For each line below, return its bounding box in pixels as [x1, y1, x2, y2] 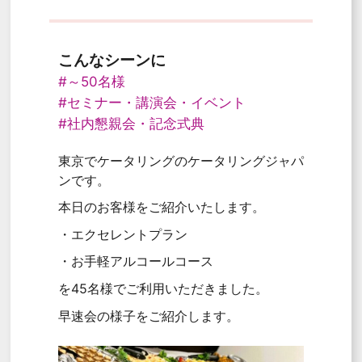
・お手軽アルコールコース [57, 253, 213, 270]
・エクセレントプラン [57, 225, 187, 242]
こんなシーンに [57, 50, 166, 70]
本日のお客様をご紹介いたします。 [57, 199, 265, 216]
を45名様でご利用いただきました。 [57, 280, 268, 297]
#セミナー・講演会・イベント [57, 94, 246, 111]
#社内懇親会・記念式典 [57, 115, 204, 132]
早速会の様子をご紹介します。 [57, 307, 239, 324]
